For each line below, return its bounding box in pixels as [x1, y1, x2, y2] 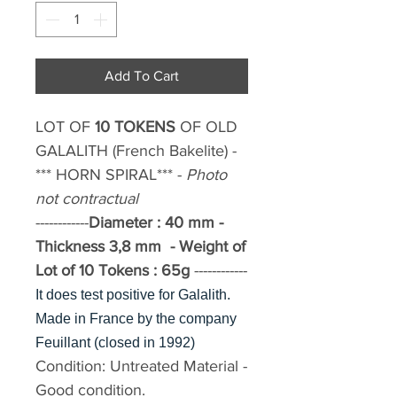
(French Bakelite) [113, 142, 232, 160]
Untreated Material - [110, 357, 247, 376]
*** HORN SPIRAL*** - [35, 166, 186, 184]
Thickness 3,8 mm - [35, 237, 179, 256]
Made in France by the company [35, 311, 237, 327]
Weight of [179, 237, 245, 256]
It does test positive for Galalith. [35, 287, 230, 303]
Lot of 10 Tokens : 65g [35, 261, 190, 280]
